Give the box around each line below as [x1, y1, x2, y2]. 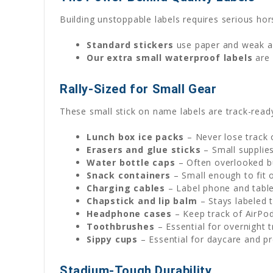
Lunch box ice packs [87, 130, 185, 143]
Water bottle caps [87, 156, 175, 168]
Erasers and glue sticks [87, 143, 201, 155]
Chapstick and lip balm [87, 194, 197, 207]
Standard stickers [87, 38, 174, 51]
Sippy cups [87, 233, 138, 245]
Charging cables [87, 182, 166, 194]
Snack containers [87, 169, 171, 181]
